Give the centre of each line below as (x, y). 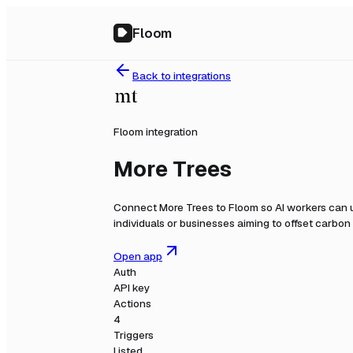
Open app (138, 256)
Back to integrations (182, 76)
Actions (132, 304)
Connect (136, 207)
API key (132, 288)
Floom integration (156, 131)
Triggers (134, 335)
